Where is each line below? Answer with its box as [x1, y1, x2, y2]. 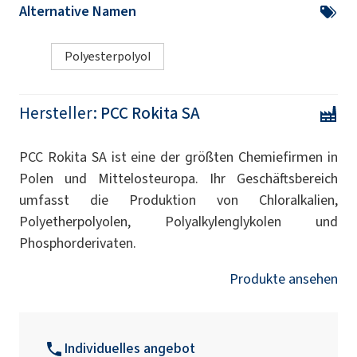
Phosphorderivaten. [19, 233, 136, 253]
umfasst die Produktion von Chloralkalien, [19, 190, 338, 210]
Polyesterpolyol [65, 48, 151, 65]
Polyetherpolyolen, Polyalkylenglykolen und [19, 212, 338, 232]
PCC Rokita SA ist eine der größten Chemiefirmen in [19, 147, 338, 167]
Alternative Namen [19, 2, 136, 22]
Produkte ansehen [229, 269, 338, 289]
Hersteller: [19, 102, 100, 125]
